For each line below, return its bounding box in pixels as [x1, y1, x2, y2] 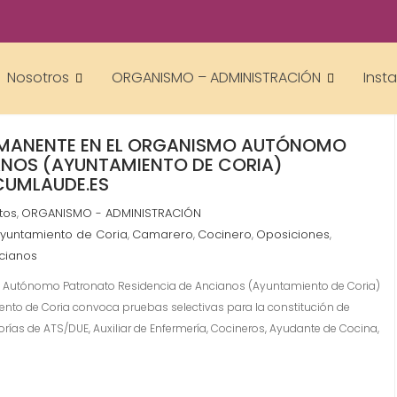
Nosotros [7, 67, 69, 88]
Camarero [132, 226, 193, 243]
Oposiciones [256, 226, 330, 243]
